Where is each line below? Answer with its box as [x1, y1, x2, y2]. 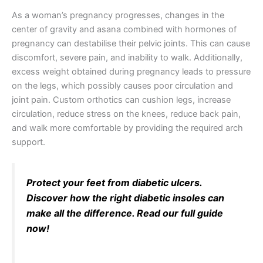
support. [12, 137, 45, 148]
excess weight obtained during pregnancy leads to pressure [12, 66, 251, 77]
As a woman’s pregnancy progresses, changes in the [12, 10, 224, 21]
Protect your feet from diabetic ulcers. [26, 177, 202, 189]
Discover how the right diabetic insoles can [26, 192, 224, 204]
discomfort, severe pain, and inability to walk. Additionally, [12, 52, 242, 63]
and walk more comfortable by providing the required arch [12, 123, 243, 134]
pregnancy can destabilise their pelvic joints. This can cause [12, 38, 250, 49]
